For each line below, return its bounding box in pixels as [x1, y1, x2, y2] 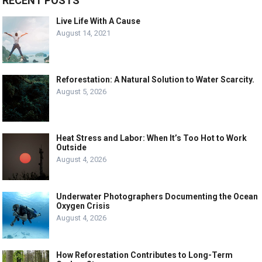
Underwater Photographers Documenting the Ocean [56, 191, 258, 201]
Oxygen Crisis [56, 201, 111, 211]
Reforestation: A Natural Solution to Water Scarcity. [56, 74, 255, 84]
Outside [56, 142, 87, 152]
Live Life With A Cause [56, 16, 141, 26]
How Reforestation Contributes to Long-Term [56, 250, 233, 260]
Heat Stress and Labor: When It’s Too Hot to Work [56, 133, 247, 143]
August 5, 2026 [56, 87, 107, 96]
